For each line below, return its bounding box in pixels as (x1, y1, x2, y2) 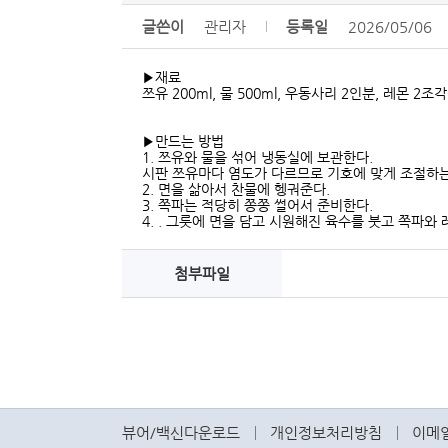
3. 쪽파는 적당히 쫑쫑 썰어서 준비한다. (142, 197, 373, 213)
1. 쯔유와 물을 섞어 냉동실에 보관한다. (142, 149, 373, 165)
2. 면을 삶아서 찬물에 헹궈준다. (142, 181, 330, 197)
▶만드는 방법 (142, 133, 224, 149)
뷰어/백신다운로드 (122, 424, 240, 441)
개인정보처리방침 (270, 424, 382, 441)
